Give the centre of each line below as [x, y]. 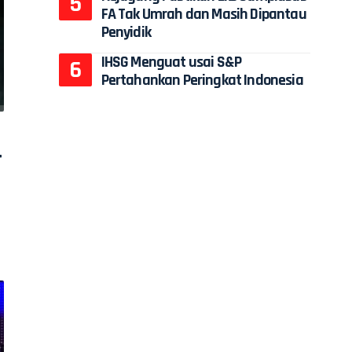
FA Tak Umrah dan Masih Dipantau [203, 15]
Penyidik [126, 33]
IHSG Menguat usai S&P [171, 62]
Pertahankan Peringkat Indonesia [202, 81]
